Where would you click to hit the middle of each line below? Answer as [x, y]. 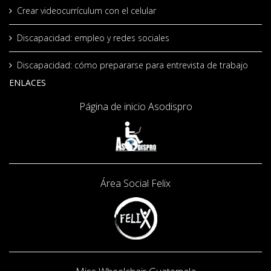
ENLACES [28, 83]
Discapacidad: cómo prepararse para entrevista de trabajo [132, 65]
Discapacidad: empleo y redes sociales [93, 38]
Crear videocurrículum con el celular [87, 11]
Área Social [125, 183]
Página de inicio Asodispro [135, 107]
